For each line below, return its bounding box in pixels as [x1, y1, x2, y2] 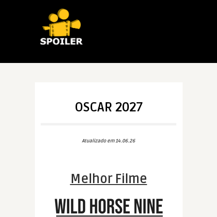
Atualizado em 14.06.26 [82, 138, 135, 144]
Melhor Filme [70, 171, 147, 187]
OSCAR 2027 [74, 100, 143, 115]
